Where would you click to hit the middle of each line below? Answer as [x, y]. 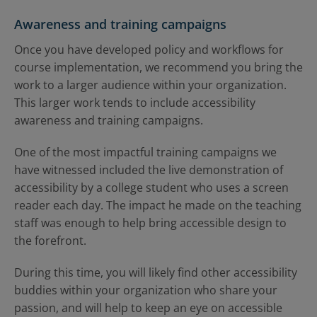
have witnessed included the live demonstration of [149, 170]
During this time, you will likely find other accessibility [156, 272]
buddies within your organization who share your [146, 290]
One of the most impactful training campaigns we [145, 152]
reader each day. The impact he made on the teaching [158, 205]
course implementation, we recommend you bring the [158, 67]
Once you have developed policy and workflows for [149, 50]
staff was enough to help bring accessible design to [150, 223]
